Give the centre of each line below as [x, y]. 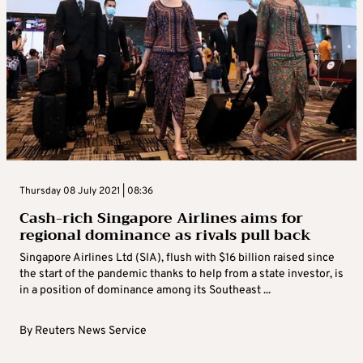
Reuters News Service [91, 331]
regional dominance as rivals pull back [165, 235]
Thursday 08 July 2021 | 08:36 [86, 191]
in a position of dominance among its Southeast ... [145, 290]
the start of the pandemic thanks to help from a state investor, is [181, 274]
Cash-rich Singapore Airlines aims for [161, 218]
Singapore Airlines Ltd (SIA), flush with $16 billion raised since [177, 258]
